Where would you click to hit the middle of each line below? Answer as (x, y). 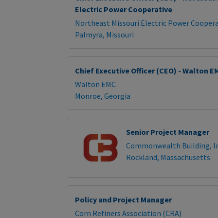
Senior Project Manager (167, 132)
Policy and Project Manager (123, 199)
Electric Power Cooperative (124, 9)
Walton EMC (95, 84)
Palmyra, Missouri (104, 35)
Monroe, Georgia (103, 96)
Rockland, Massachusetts (168, 157)
